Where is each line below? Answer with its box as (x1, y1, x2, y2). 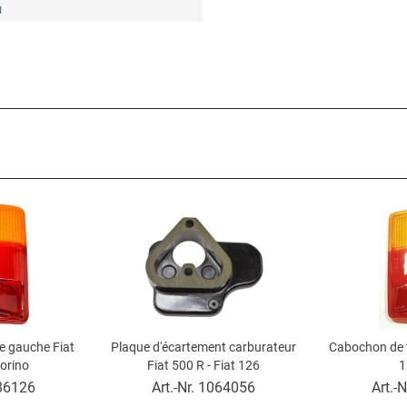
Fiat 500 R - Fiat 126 (146, 358, 260, 372)
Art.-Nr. (151, 379, 198, 396)
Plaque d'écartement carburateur (110, 340, 296, 354)
